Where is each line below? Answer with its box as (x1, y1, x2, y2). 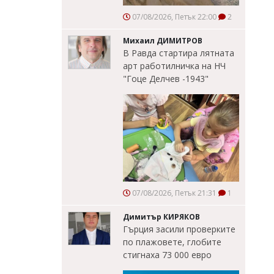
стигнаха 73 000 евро (123, 249, 212, 261)
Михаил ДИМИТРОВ (123, 35, 202, 46)
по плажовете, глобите (123, 236, 221, 248)
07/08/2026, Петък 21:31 (130, 188, 217, 199)
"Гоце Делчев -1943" (123, 73, 209, 85)
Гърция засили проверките (123, 223, 235, 235)
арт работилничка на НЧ (123, 60, 226, 72)
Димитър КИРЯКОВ (123, 212, 200, 223)
